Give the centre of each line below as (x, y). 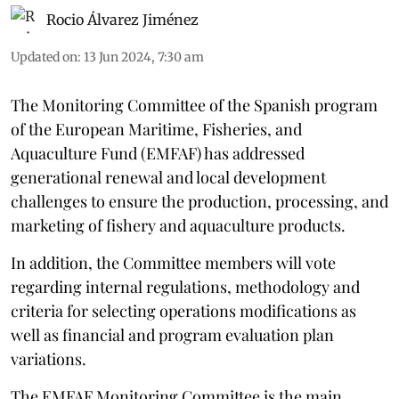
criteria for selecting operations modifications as (183, 310)
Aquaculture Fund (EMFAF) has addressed (158, 153)
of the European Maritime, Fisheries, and (156, 129)
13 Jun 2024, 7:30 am (144, 57)
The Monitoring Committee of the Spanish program (194, 105)
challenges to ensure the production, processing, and (199, 201)
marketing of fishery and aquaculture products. (178, 225)
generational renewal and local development (168, 177)
